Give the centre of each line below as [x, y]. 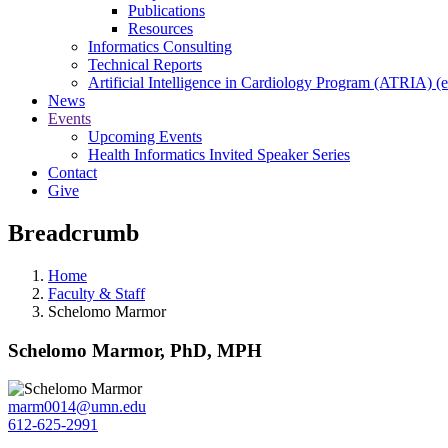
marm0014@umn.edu [77, 407]
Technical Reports [145, 64]
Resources [160, 28]
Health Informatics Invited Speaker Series [219, 154]
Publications [166, 10]
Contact [72, 172]
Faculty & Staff [96, 293]
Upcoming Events [145, 136]
